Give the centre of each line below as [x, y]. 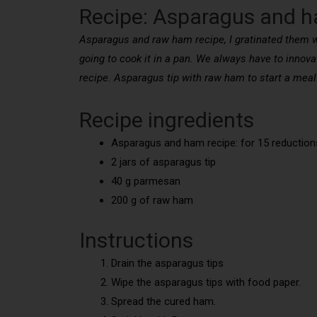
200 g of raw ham [152, 200]
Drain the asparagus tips [167, 263]
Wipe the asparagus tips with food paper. [206, 282]
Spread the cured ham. [163, 301]
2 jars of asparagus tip [163, 162]
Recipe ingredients [167, 120]
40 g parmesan [146, 181]
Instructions [136, 240]
